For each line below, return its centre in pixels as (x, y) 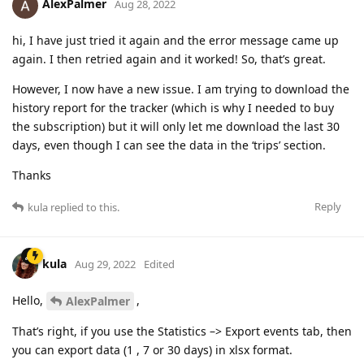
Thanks (32, 175)
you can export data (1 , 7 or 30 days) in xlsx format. (152, 350)
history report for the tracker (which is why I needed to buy (173, 107)
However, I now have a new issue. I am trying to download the (181, 89)
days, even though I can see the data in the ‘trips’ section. (169, 145)
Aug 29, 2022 (105, 264)
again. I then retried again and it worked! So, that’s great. (169, 58)
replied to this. (84, 207)
